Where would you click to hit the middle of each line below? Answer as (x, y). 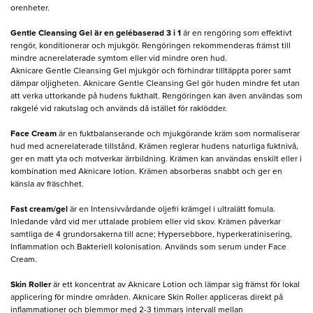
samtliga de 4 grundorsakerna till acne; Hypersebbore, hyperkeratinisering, (151, 234)
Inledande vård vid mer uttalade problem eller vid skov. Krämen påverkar (146, 222)
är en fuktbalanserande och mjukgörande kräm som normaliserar (178, 134)
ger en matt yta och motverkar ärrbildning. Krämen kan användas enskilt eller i (156, 159)
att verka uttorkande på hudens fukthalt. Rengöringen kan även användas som (156, 96)
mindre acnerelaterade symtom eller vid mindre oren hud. (119, 58)
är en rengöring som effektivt (236, 33)
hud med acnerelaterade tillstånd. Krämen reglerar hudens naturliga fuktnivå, (154, 146)
